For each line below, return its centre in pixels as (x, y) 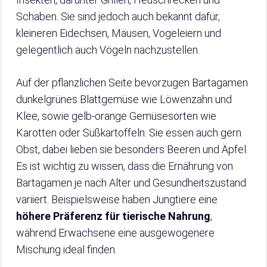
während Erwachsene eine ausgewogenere (115, 233)
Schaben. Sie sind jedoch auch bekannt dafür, (118, 17)
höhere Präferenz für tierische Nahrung (113, 216)
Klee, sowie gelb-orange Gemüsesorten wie (116, 116)
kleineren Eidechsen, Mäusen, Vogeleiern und (119, 33)
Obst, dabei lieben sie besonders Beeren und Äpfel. (132, 150)
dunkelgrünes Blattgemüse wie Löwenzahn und (124, 100)
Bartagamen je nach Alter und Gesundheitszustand (131, 183)
